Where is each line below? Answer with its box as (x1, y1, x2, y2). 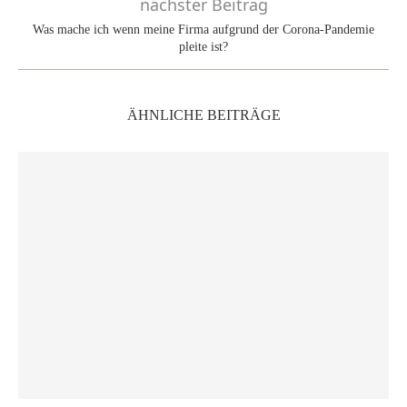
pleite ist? (179, 39, 228, 54)
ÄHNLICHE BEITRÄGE (126, 106, 281, 123)
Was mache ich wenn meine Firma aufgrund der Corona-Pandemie (33, 22, 374, 36)
